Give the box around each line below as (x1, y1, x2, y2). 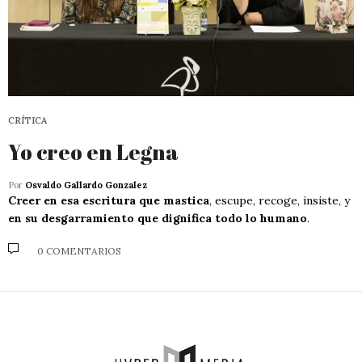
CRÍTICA (8, 114, 47, 126)
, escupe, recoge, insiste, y (209, 192, 350, 208)
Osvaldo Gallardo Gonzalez (25, 179, 147, 191)
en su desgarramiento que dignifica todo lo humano (8, 210, 307, 225)
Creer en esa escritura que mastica (8, 192, 209, 208)
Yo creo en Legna (8, 137, 179, 166)
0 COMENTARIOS (37, 245, 121, 258)
